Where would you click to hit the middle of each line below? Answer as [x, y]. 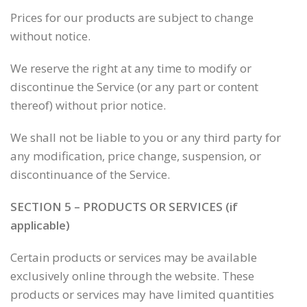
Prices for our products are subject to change [132, 17]
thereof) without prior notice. [88, 105]
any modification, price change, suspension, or [136, 156]
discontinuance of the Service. [90, 174]
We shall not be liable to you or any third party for [146, 137]
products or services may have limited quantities [142, 294]
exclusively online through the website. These [132, 276]
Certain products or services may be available [134, 257]
